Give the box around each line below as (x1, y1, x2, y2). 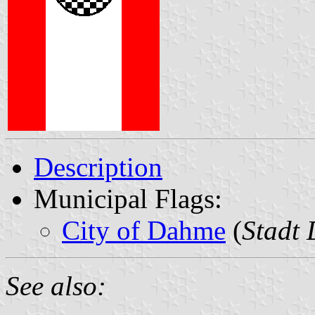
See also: (6, 270, 106, 301)
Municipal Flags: (34, 183, 222, 214)
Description (34, 151, 162, 182)
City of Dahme (62, 214, 226, 245)
